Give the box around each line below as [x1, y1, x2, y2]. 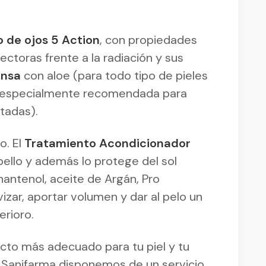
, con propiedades [100, 31, 197, 47]
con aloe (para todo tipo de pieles [21, 67, 208, 83]
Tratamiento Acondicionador [21, 135, 191, 151]
